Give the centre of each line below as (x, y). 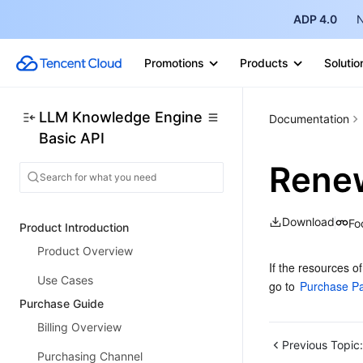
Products (264, 63)
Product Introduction (74, 227)
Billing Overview (79, 327)
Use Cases (65, 280)
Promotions (174, 63)
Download (308, 222)
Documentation (309, 119)
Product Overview (85, 251)
